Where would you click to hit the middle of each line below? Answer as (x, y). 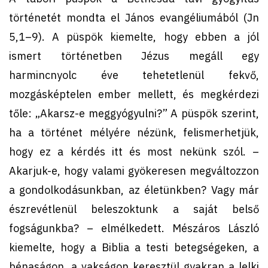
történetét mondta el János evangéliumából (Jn (134, 17)
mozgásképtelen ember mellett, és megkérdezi (134, 94)
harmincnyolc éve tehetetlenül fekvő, (134, 75)
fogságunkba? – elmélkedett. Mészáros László (134, 228)
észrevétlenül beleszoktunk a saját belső (134, 209)
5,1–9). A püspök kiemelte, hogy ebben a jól (134, 36)
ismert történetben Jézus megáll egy (134, 56)
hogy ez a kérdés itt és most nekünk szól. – (134, 151)
